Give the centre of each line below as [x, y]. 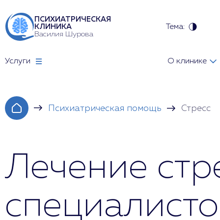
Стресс [196, 109]
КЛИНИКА [53, 27]
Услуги [18, 61]
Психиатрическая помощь [105, 109]
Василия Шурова [64, 34]
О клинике [187, 61]
